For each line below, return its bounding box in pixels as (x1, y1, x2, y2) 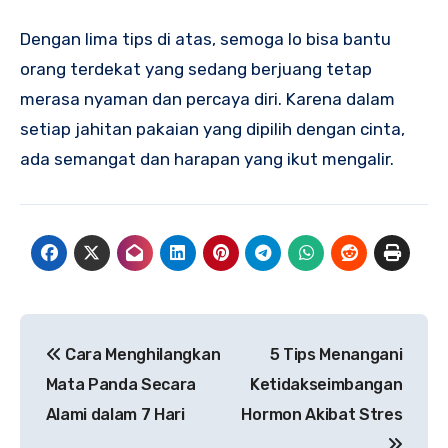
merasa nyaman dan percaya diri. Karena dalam (20, 88, 395, 109)
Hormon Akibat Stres (241, 405, 403, 425)
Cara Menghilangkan (61, 345, 221, 365)
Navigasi (19, 316, 153, 349)
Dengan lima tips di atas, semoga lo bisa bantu (20, 28, 391, 49)
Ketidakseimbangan (249, 375, 403, 395)
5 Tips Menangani (269, 345, 403, 365)
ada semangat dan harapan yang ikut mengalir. (20, 148, 394, 169)
